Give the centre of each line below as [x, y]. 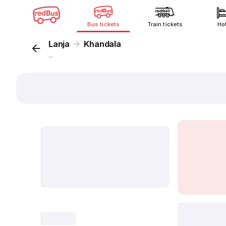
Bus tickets [103, 24]
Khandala [102, 44]
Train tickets [165, 24]
